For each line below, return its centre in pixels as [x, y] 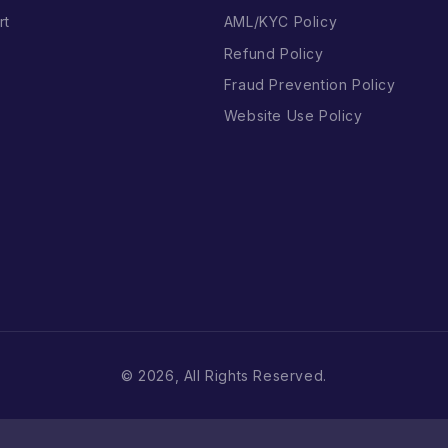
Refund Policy [273, 53]
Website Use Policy [293, 115]
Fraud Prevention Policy [309, 84]
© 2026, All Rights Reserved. [224, 375]
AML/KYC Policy [280, 22]
